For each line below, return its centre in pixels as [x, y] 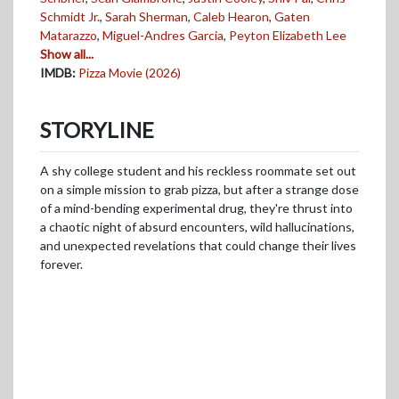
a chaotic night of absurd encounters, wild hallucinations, [197, 226]
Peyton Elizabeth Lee [288, 35]
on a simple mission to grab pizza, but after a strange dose [199, 189]
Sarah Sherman [147, 16]
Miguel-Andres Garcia [163, 35]
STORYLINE [97, 129]
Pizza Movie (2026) [130, 72]
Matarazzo [69, 35]
